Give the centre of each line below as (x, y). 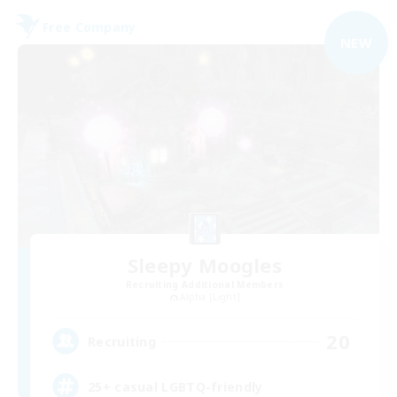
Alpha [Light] (210, 296)
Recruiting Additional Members (205, 284)
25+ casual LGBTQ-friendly (175, 386)
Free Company (90, 27)
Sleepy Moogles (205, 265)
